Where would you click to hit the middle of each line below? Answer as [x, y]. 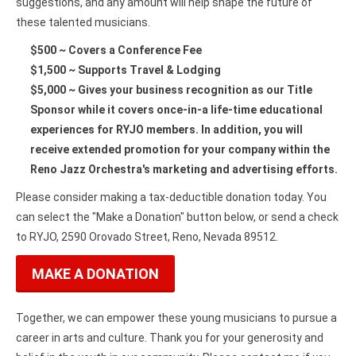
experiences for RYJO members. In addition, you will [166, 129]
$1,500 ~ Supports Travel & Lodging [126, 70]
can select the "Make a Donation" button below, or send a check [177, 217]
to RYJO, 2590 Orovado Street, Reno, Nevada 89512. [147, 236]
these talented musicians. [83, 22]
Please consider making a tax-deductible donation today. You [171, 197]
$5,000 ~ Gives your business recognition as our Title [171, 89]
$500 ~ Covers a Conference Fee [116, 50]
